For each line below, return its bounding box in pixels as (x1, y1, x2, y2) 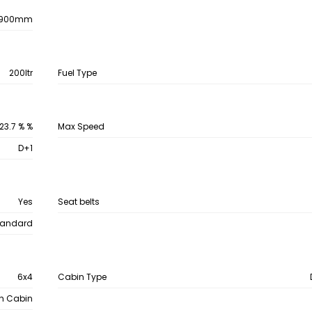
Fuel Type (57, 67, 97, 79)
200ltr (9, 67, 33, 79)
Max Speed (57, 120, 104, 132)
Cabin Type (57, 271, 107, 283)
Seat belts (57, 196, 100, 208)
